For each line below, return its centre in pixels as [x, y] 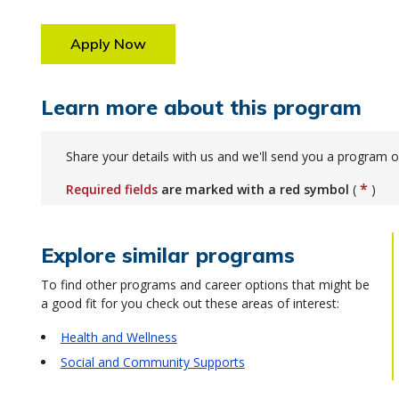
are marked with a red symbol [255, 189]
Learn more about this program [201, 107]
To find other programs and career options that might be [205, 285]
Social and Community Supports [152, 362]
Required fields [111, 189]
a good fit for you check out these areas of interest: [190, 303]
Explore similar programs [167, 255]
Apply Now [108, 44]
